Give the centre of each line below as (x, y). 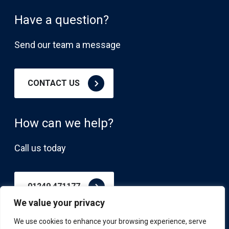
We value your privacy (59, 203)
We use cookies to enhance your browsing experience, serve (110, 221)
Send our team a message (67, 45)
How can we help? (64, 123)
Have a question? (62, 20)
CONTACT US (54, 83)
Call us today (40, 148)
